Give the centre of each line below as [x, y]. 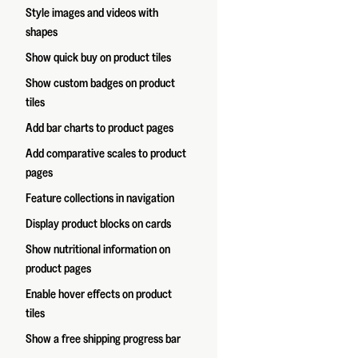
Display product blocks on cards [98, 224]
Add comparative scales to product [106, 153]
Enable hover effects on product [99, 294]
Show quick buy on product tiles [98, 58]
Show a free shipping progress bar [103, 339]
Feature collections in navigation [100, 198]
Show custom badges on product [100, 83]
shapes [42, 32]
